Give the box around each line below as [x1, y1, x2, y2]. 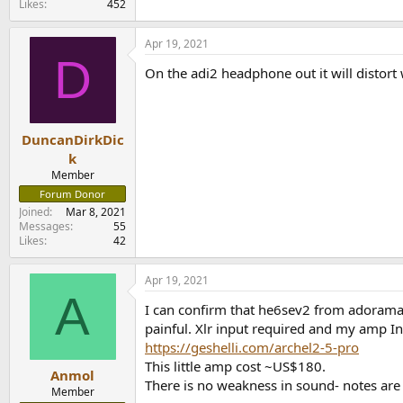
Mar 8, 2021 [66, 203, 126, 219]
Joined [19, 203, 49, 219]
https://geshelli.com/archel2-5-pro [145, 337, 359, 356]
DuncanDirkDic [21, 130, 124, 148]
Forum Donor [40, 186, 105, 201]
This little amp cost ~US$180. [145, 356, 326, 375]
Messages [19, 218, 70, 234]
